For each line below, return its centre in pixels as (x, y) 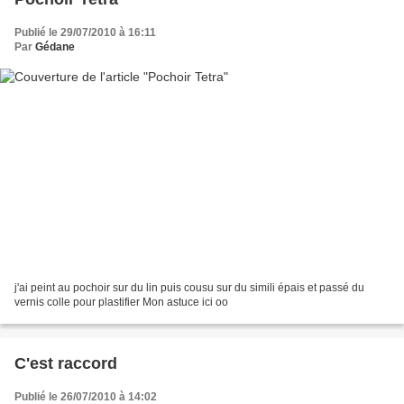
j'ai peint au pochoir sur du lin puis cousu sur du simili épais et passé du (189, 288)
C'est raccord (66, 364)
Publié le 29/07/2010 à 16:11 (85, 32)
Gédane (55, 46)
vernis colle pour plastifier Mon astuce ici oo (121, 303)
